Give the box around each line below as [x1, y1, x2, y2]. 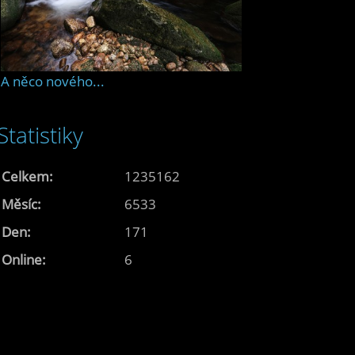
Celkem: [2, 166, 53, 185]
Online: [2, 250, 46, 269]
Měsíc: [2, 194, 41, 213]
